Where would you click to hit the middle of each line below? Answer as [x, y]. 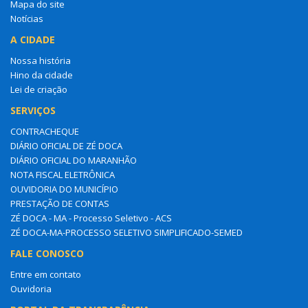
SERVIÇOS [33, 110]
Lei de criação [39, 89]
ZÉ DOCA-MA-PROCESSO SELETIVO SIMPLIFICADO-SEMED [126, 232]
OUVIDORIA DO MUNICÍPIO [64, 189]
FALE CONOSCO [47, 253]
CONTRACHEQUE [45, 131]
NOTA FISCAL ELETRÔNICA [63, 174]
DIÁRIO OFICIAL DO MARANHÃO [74, 160]
